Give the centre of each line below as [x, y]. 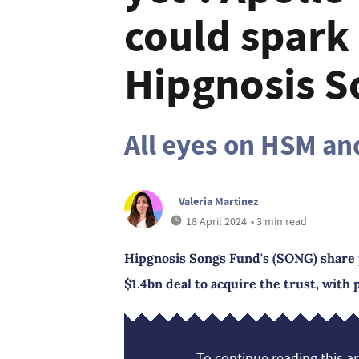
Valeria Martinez [218, 201]
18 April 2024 [216, 221]
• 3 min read [279, 221]
